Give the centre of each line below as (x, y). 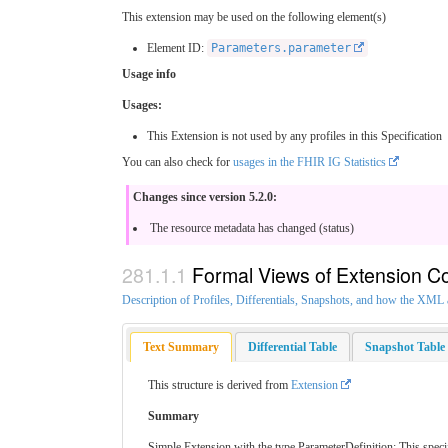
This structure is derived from (219, 385)
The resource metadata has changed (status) (252, 228)
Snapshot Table (404, 346)
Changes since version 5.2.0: (205, 197)
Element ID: (177, 48)
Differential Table (292, 346)
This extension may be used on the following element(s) (254, 17)
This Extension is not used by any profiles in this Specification (294, 136)
